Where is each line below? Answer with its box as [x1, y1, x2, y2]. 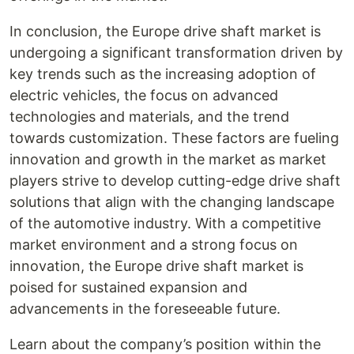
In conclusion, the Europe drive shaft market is [9, 23, 321, 40]
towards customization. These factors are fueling [9, 130, 339, 146]
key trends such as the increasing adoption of [9, 66, 316, 82]
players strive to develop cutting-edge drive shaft [9, 172, 341, 189]
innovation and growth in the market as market [9, 151, 326, 168]
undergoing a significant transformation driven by [9, 44, 343, 61]
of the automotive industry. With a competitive [9, 215, 321, 232]
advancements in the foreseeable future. [9, 300, 281, 317]
